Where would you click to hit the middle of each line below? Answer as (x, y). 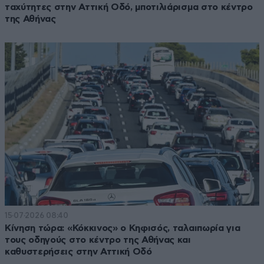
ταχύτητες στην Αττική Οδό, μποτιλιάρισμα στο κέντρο (129, 7)
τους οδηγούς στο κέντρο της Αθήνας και (98, 240)
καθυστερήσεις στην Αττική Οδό (78, 252)
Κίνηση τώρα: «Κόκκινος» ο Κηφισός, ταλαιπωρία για (123, 228)
